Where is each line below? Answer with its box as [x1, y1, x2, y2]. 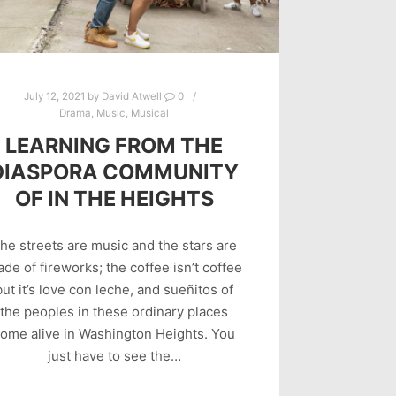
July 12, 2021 [23, 90, 85, 103]
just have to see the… [47, 346, 181, 364]
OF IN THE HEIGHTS [14, 186, 214, 212]
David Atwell [101, 90, 162, 103]
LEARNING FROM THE [5, 133, 224, 159]
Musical [131, 107, 170, 120]
